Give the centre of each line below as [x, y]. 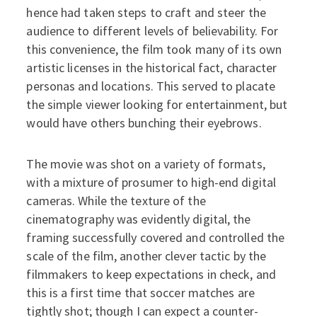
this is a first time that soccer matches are [140, 293]
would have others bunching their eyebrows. [144, 123]
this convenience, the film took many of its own [154, 49]
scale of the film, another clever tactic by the [146, 256]
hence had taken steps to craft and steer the [146, 12]
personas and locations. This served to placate [151, 86]
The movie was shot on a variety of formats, [146, 164]
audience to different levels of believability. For [152, 31]
